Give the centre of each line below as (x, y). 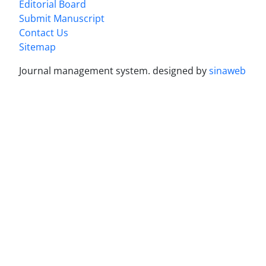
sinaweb (227, 70)
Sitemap (37, 47)
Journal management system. (86, 70)
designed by (181, 70)
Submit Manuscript (62, 18)
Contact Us (44, 32)
